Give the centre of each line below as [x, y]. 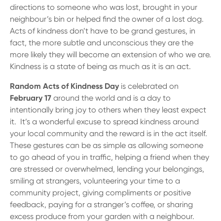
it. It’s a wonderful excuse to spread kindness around [104, 122]
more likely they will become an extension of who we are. [110, 55]
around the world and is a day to [111, 98]
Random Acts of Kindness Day [64, 86]
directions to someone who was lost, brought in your [104, 7]
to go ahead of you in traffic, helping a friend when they [110, 157]
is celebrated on [149, 86]
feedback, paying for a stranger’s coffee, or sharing [101, 204]
